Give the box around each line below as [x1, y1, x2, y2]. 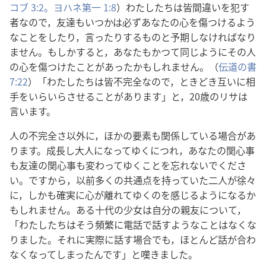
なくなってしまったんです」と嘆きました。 [9, 247, 198, 261]
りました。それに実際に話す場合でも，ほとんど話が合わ [9, 232, 256, 246]
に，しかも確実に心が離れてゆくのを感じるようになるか [9, 188, 256, 202]
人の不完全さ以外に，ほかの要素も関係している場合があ [9, 128, 256, 142]
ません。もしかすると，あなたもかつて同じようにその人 [9, 45, 256, 59]
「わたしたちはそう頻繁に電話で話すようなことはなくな [9, 217, 256, 232]
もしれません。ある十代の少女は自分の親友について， [9, 202, 246, 217]
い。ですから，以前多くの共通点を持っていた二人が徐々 [9, 173, 256, 187]
